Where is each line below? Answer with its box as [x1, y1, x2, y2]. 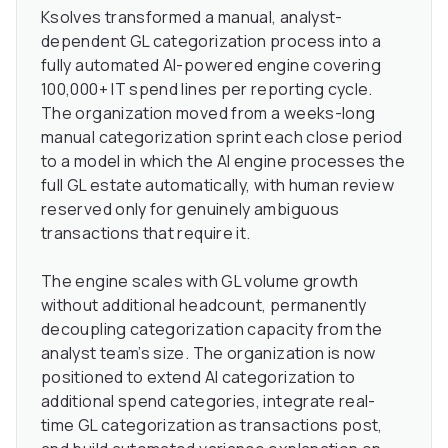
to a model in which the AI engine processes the [41, 150, 405, 173]
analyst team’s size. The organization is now [41, 342, 376, 365]
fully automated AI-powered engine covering [41, 54, 382, 77]
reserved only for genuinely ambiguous [41, 198, 340, 221]
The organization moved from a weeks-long [41, 102, 376, 125]
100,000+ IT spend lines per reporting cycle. [41, 78, 373, 101]
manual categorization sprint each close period [41, 126, 403, 149]
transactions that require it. [41, 222, 251, 245]
